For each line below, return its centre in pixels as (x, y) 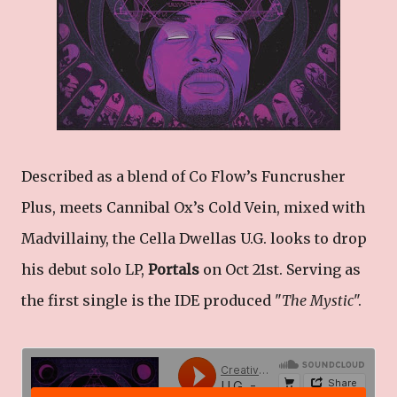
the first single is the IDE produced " (152, 300)
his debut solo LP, (85, 269)
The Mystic (318, 300)
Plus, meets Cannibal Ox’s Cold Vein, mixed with (193, 207)
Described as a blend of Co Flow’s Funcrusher (183, 176)
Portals (175, 269)
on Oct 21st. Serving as (282, 269)
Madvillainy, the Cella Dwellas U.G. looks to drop (194, 238)
